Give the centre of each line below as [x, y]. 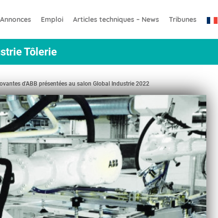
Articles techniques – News [116, 19]
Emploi [52, 19]
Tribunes [182, 19]
